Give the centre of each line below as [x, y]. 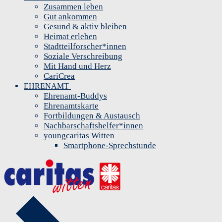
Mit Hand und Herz [77, 66]
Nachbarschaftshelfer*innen [93, 126]
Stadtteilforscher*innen [85, 47]
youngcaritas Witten [79, 136]
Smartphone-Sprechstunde [110, 146]
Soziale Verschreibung [83, 56]
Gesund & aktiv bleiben [85, 27]
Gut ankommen [70, 17]
